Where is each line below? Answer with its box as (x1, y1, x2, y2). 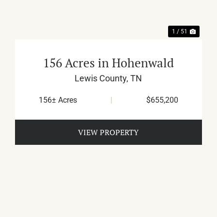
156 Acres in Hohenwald (43, 55, 174, 71)
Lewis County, (75, 73, 131, 84)
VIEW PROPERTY (78, 127, 139, 138)
